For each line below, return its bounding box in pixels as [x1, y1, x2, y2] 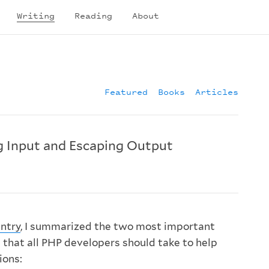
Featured [104, 85, 148, 98]
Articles [195, 85, 238, 98]
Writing [17, 8, 55, 22]
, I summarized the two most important [20, 220, 215, 233]
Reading [74, 8, 112, 22]
